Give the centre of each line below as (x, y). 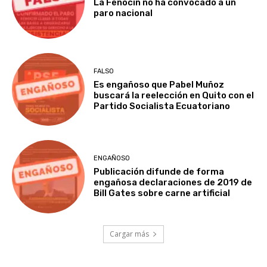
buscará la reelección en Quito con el (174, 95)
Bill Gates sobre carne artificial (162, 193)
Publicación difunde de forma (159, 172)
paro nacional (123, 13)
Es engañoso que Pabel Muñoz (159, 84)
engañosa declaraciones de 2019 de (173, 183)
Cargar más (129, 234)
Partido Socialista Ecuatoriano (162, 106)
